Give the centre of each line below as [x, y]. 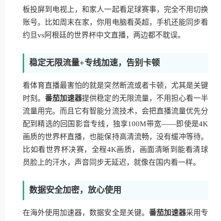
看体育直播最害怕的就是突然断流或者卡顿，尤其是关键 [115, 85]
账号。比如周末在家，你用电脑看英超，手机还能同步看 [115, 22]
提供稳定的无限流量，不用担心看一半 [145, 98]
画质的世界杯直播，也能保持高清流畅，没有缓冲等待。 [115, 137]
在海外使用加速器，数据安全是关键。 [86, 213]
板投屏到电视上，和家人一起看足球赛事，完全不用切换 [115, 9]
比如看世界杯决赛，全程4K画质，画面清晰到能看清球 [115, 149]
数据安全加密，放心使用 [75, 190]
